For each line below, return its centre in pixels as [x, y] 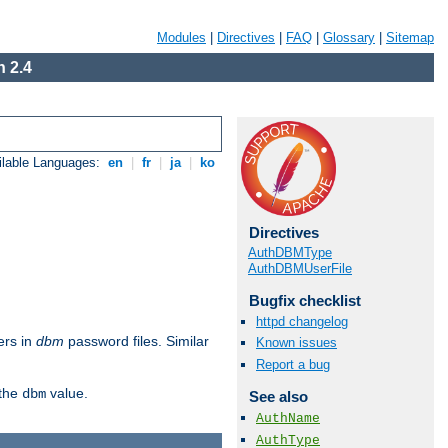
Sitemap [410, 37]
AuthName [288, 418]
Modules [181, 37]
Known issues [296, 343]
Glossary [349, 37]
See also [278, 396]
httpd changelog [302, 322]
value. [67, 393]
